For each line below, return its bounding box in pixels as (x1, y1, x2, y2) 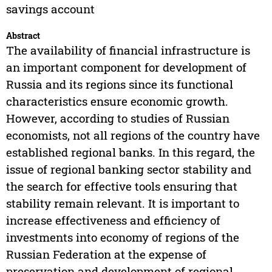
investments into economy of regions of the (5, 229, 239, 245)
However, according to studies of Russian (5, 110, 229, 126)
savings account (5, 1, 95, 17)
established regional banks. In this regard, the (5, 144, 255, 160)
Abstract (5, 30, 40, 42)
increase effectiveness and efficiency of (5, 212, 220, 228)
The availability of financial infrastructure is (5, 42, 250, 58)
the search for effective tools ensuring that (5, 178, 237, 194)
